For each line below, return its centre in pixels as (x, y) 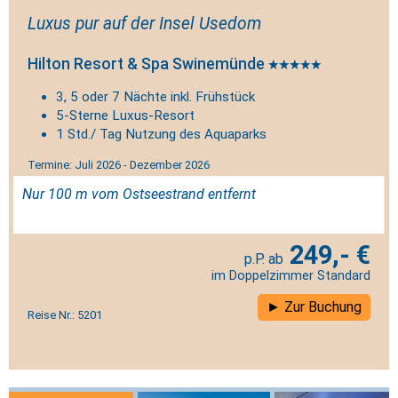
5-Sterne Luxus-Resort (125, 116)
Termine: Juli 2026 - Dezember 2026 (119, 165)
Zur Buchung (323, 306)
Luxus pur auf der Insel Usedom (144, 24)
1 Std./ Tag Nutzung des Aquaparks (161, 135)
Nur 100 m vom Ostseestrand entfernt (139, 195)
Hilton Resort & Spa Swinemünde (148, 64)
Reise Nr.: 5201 (65, 314)
